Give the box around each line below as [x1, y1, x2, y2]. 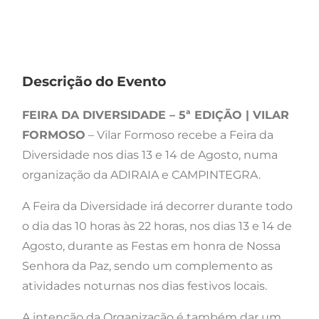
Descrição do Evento [22, 73, 166, 90]
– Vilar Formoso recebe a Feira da [85, 127, 273, 142]
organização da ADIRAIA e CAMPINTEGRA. [22, 167, 261, 182]
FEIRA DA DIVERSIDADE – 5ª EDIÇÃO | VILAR [22, 108, 289, 122]
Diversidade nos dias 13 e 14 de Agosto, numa [22, 147, 278, 162]
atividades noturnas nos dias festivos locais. [22, 278, 267, 293]
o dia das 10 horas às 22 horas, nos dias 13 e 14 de [22, 219, 292, 233]
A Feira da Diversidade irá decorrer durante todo [22, 199, 293, 213]
